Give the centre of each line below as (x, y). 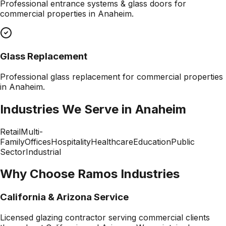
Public (183, 142)
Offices (38, 142)
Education (152, 142)
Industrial (43, 152)
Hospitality (71, 142)
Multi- (32, 131)
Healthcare (112, 142)
